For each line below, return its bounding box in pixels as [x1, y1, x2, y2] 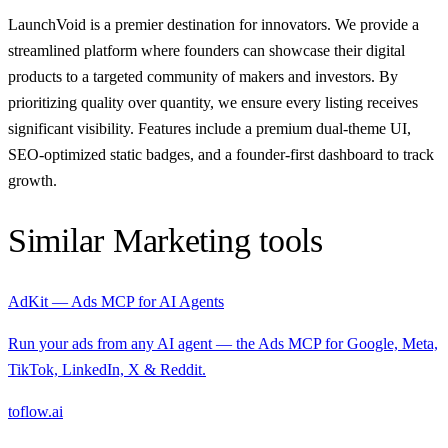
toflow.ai [8, 402, 63, 420]
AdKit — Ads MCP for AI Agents [8, 292, 224, 310]
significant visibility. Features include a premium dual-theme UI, [8, 120, 411, 138]
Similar [8, 222, 113, 260]
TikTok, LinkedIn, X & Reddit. [8, 360, 206, 378]
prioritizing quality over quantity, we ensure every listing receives [8, 94, 418, 112]
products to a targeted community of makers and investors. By [8, 68, 398, 86]
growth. [8, 172, 57, 190]
